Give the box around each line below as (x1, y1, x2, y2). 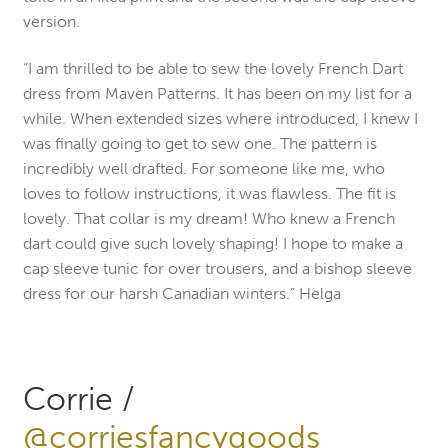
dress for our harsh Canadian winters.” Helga (22, 284, 341, 304)
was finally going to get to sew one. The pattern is (22, 134, 377, 154)
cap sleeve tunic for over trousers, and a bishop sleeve (22, 259, 412, 279)
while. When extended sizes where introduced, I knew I (22, 109, 418, 129)
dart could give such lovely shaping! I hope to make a (22, 234, 403, 254)
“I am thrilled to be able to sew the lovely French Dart (22, 59, 403, 79)
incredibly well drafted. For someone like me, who (22, 159, 385, 179)
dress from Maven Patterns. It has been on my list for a (22, 84, 412, 104)
